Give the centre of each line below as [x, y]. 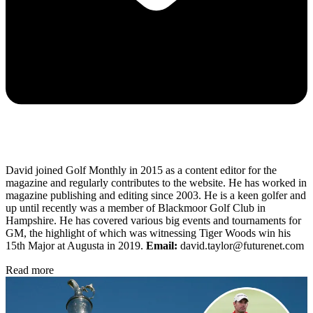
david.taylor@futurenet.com [241, 245]
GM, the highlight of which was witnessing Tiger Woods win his [148, 233]
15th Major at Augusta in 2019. [76, 245]
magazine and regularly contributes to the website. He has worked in [156, 182]
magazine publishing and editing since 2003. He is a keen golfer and [156, 195]
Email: [162, 245]
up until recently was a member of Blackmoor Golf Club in [136, 208]
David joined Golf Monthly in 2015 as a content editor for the [141, 170]
